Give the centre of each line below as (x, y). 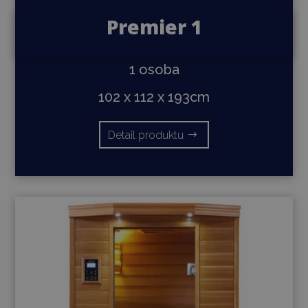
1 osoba (154, 69)
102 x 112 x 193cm (154, 97)
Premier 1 (154, 26)
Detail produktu (146, 135)
